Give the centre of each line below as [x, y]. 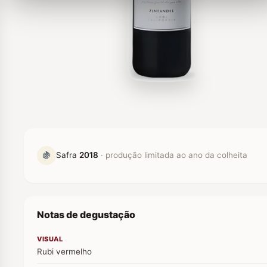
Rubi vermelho [64, 251]
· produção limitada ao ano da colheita [174, 155]
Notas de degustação [86, 214]
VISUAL [50, 239]
